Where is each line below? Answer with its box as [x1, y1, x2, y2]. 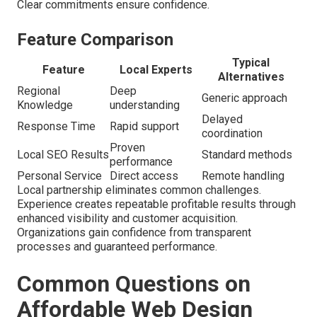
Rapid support [110, 120, 179, 134]
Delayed [202, 113, 243, 127]
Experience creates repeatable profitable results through [17, 197, 296, 212]
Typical [232, 56, 270, 70]
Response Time [17, 120, 96, 134]
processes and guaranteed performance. [17, 240, 217, 254]
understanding [110, 98, 180, 113]
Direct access [110, 169, 178, 183]
